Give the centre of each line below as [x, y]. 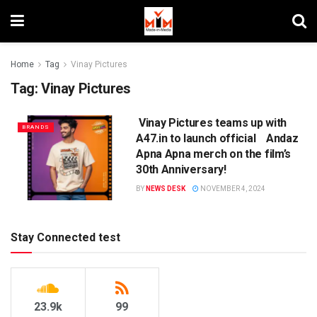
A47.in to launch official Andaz [217, 138]
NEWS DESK [166, 189]
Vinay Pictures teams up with [211, 123]
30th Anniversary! [181, 169]
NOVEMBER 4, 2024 [232, 189]
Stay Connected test [65, 237]
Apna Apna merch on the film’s [213, 154]
